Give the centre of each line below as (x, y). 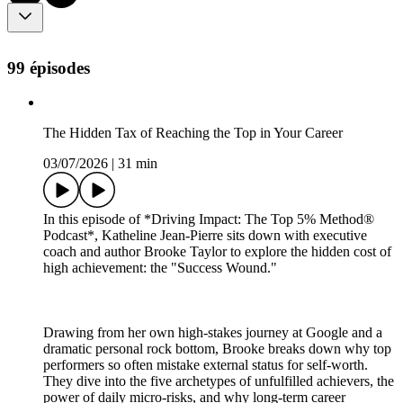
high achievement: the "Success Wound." (160, 268)
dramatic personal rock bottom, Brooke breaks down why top (217, 349)
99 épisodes (49, 67)
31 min (138, 164)
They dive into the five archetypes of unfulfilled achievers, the (219, 381)
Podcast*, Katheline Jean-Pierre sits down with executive (205, 236)
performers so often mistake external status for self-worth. (206, 365)
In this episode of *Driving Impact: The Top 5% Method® (209, 219)
